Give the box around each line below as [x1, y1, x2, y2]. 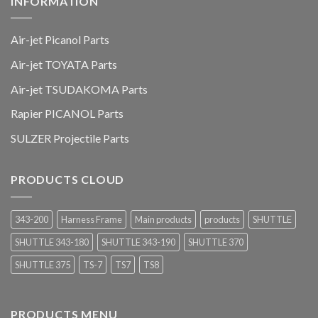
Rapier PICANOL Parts [11, 106, 124, 121]
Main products [135, 213, 192, 225]
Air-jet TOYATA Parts [11, 57, 117, 71]
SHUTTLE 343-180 [15, 236, 89, 248]
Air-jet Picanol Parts [11, 33, 109, 47]
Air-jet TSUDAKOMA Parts [11, 82, 148, 96]
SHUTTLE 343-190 [102, 236, 175, 248]
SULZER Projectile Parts [11, 131, 129, 145]
